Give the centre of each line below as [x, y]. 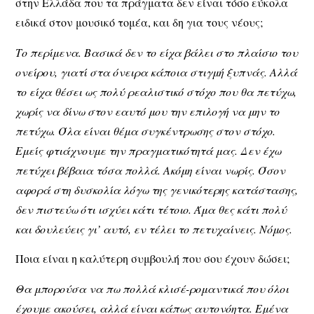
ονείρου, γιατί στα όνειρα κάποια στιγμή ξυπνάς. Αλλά [157, 71]
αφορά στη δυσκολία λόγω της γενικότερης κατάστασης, [157, 189]
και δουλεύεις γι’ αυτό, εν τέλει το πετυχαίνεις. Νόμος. [154, 228]
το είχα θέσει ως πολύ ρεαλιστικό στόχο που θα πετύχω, [156, 91]
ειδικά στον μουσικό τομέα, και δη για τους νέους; [139, 22]
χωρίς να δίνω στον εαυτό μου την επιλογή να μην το [148, 111]
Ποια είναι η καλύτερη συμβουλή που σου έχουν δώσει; [153, 259]
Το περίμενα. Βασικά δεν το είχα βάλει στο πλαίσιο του [157, 52]
